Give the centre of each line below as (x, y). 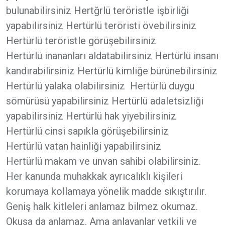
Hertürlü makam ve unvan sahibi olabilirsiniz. (103, 161)
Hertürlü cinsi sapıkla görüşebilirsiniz (87, 131)
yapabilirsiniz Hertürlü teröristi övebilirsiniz (101, 25)
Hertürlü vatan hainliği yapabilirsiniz (84, 146)
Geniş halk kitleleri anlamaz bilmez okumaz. (102, 206)
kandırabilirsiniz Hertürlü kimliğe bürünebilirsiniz (112, 71)
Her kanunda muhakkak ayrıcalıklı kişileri (94, 176)
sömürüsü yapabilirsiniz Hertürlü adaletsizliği (105, 101)
